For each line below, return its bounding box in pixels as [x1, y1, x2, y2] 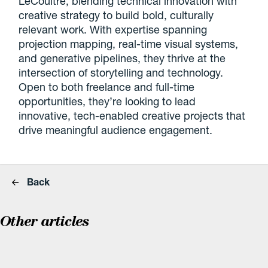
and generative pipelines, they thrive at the [19, 51, 226, 65]
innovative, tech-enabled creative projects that [19, 109, 246, 122]
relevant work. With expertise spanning [19, 23, 208, 36]
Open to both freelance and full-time [19, 80, 195, 93]
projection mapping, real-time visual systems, [19, 37, 239, 50]
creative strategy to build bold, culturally [19, 8, 214, 22]
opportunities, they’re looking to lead [19, 95, 196, 108]
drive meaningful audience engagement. [19, 123, 213, 136]
